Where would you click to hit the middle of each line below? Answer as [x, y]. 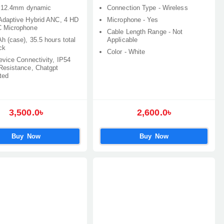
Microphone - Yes [133, 20]
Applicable [122, 40]
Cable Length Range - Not [145, 32]
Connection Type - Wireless [147, 8]
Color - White [126, 52]
